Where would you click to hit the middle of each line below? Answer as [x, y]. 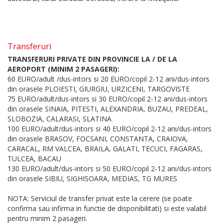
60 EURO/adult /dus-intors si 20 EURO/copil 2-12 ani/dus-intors [109, 79]
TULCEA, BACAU [34, 159]
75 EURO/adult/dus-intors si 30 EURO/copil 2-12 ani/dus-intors [108, 99]
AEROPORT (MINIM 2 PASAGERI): [63, 69]
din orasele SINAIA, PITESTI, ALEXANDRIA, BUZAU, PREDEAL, [108, 109]
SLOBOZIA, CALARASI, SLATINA [59, 119]
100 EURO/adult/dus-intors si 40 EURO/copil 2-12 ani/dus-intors [110, 129]
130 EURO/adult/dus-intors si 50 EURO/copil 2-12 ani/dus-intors [110, 169]
